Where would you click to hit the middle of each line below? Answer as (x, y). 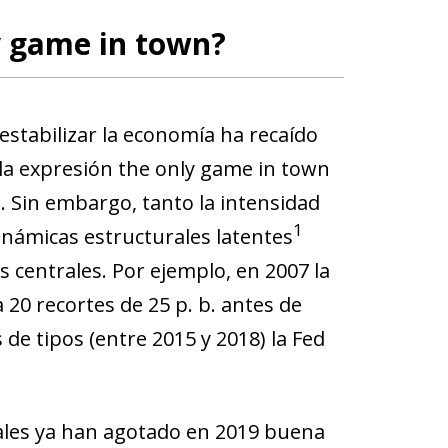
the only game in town (223, 168)
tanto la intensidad (230, 202)
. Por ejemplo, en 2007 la (215, 270)
